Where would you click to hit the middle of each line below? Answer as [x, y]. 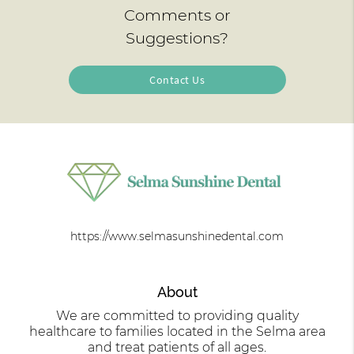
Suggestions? [177, 38]
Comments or [177, 15]
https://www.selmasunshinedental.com [177, 237]
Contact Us [177, 79]
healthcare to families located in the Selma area [177, 332]
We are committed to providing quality [177, 316]
